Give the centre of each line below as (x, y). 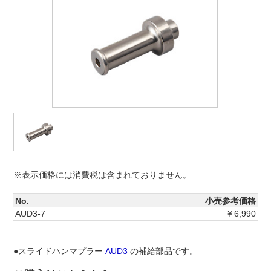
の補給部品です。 (163, 251)
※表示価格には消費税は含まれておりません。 (102, 175)
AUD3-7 (30, 214)
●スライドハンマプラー (59, 251)
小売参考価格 (230, 201)
